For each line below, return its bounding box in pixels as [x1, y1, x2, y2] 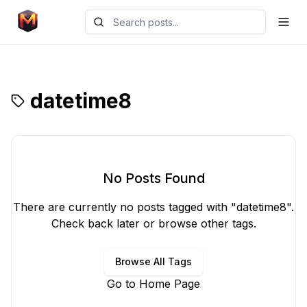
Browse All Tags [115, 256, 192, 267]
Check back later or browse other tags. [51, 217, 256, 230]
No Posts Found [102, 170, 205, 186]
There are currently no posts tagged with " [13, 200, 236, 214]
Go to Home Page [107, 277, 200, 291]
